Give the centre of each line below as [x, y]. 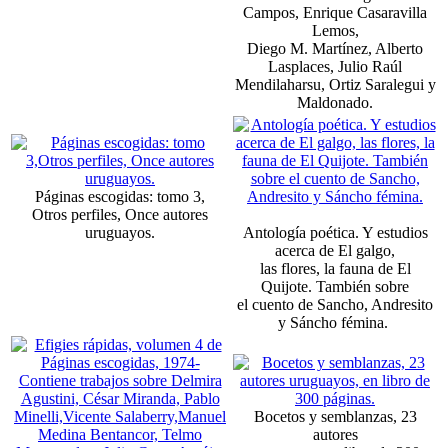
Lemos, [335, 30]
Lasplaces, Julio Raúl [335, 66]
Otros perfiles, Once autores [120, 214]
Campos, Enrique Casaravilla [335, 12]
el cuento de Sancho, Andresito [335, 304]
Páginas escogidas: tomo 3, [120, 196]
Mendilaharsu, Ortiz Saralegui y [335, 84]
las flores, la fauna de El [335, 268]
